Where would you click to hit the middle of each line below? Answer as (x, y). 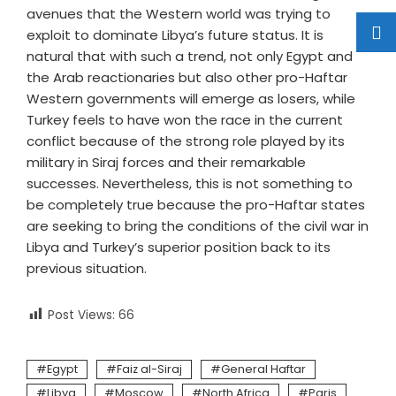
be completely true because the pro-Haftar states (196, 205)
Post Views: (81, 315)
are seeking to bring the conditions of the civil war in (198, 226)
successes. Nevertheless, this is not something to (190, 183)
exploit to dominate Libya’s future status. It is (175, 35)
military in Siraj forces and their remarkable (166, 162)
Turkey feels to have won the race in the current (185, 120)
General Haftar (263, 369)
